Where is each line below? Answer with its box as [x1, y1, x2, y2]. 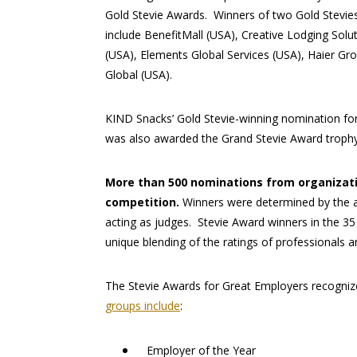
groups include [105, 298, 180, 314]
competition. [105, 194, 179, 210]
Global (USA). [105, 67, 172, 83]
